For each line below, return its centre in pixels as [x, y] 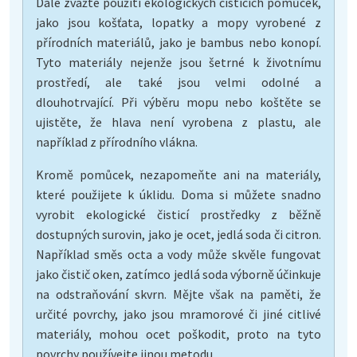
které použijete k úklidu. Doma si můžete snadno [178, 194]
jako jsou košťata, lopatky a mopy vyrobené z [178, 22]
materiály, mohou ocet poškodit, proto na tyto [178, 333]
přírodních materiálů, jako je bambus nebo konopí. [178, 42]
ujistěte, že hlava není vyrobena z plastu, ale [178, 122]
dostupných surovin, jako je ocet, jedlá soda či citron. [178, 234]
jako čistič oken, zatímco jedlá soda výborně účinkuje [178, 274]
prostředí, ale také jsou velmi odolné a [178, 82]
